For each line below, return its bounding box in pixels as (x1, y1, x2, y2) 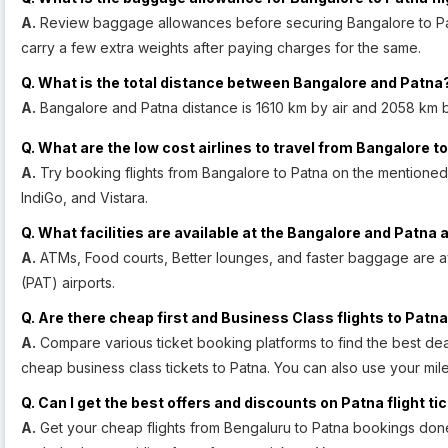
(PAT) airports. (21, 274, 115, 292)
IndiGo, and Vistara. (21, 189, 148, 207)
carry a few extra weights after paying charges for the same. (21, 39, 421, 57)
